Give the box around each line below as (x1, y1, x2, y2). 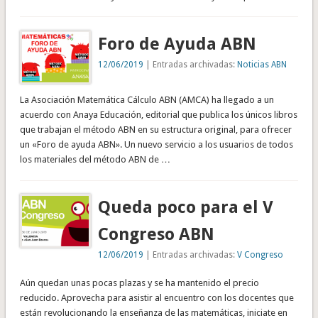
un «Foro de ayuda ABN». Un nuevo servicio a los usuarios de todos (19, 139, 293, 150)
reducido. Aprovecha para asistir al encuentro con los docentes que (19, 292, 294, 304)
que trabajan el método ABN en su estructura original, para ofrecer (19, 124, 292, 136)
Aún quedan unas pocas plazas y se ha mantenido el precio (19, 278, 259, 289)
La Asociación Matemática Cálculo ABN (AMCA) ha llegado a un (19, 94, 274, 106)
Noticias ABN (237, 59, 287, 70)
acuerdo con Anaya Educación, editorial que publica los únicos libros (19, 109, 297, 121)
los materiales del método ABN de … (19, 154, 170, 165)
